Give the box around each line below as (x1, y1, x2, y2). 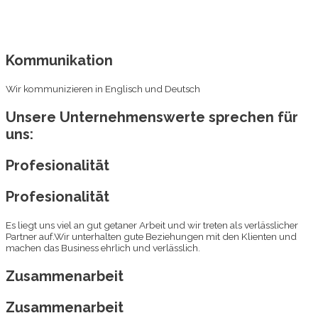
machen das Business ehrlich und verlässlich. (6, 241, 200, 253)
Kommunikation (6, 51, 113, 69)
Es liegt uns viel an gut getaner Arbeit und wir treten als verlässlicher (6, 219, 298, 231)
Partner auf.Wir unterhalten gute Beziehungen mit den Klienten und (6, 230, 297, 242)
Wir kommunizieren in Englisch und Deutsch (6, 82, 200, 94)
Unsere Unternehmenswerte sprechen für (6, 108, 298, 126)
